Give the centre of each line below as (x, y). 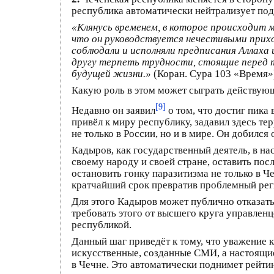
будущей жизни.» (113, 74)
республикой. (102, 224)
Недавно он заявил (113, 110)
